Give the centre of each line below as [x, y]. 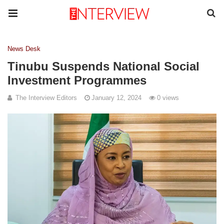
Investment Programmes [77, 80]
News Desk [24, 49]
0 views [168, 98]
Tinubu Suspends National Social [103, 66]
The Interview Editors [46, 98]
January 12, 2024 [116, 98]
